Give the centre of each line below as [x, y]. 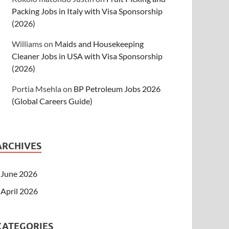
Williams [27, 44]
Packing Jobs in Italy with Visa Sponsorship [87, 11]
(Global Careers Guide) [52, 101]
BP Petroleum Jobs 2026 [117, 89]
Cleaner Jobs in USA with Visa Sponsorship [87, 56]
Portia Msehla [37, 89]
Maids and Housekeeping [99, 44]
